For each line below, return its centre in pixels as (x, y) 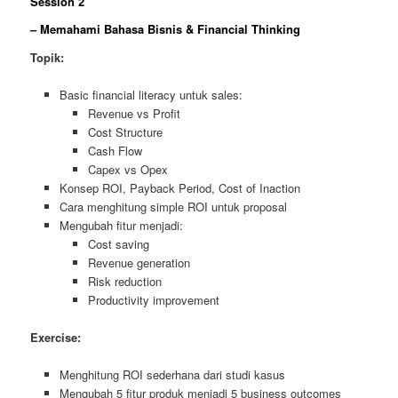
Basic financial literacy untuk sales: (151, 94)
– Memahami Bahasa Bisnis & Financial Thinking (166, 29)
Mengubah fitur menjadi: (121, 225)
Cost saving (119, 243)
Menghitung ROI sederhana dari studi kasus (172, 375)
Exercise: (56, 338)
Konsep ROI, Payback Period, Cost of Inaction (179, 187)
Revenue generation (139, 262)
